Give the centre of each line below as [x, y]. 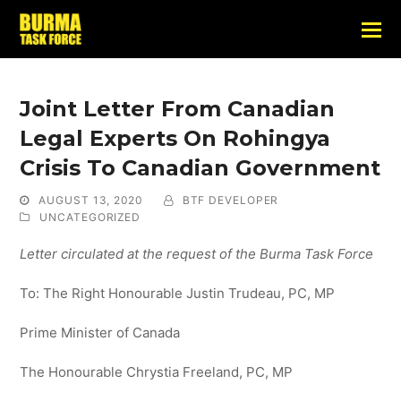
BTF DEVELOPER [230, 200]
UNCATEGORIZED [90, 217]
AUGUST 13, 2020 [90, 200]
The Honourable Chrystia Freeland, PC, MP [157, 372]
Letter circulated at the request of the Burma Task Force [199, 254]
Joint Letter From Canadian [178, 109]
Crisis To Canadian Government [200, 168]
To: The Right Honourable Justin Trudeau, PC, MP [178, 293]
